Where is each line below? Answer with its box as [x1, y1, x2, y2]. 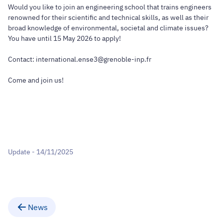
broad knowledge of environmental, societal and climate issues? [8, 23, 209, 32]
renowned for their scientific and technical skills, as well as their [8, 12, 209, 22]
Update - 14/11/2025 [8, 147, 73, 157]
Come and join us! [8, 75, 64, 85]
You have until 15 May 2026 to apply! [8, 33, 121, 43]
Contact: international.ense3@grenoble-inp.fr [8, 54, 151, 64]
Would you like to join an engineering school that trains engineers [8, 2, 212, 11]
